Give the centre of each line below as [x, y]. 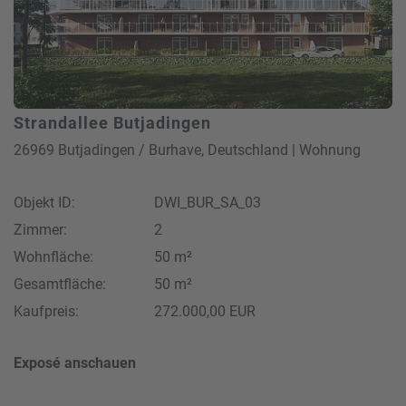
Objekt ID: [44, 202]
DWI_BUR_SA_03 [208, 202]
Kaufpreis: [46, 311]
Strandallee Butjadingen [112, 122]
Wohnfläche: [53, 256]
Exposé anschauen [75, 362]
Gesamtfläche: [60, 284]
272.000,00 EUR [205, 311]
